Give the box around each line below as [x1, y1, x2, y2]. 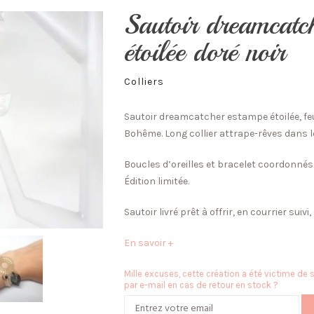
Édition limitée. [124, 175, 190, 187]
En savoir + [124, 237, 174, 249]
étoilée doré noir [124, 35, 286, 69]
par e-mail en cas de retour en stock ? [124, 280, 279, 290]
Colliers [124, 76, 165, 88]
